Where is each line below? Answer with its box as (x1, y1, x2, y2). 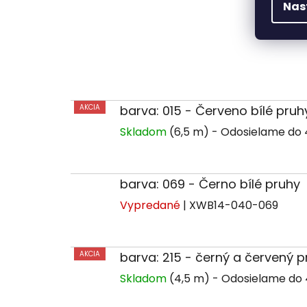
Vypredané (120, 197, 183, 213)
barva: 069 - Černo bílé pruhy (120, 175, 300, 193)
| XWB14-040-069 (183, 197, 278, 213)
